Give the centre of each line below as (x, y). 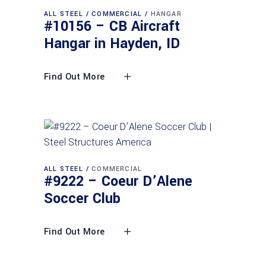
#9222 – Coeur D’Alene (118, 182)
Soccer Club (82, 199)
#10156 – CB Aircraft (112, 27)
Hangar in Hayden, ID (112, 44)
